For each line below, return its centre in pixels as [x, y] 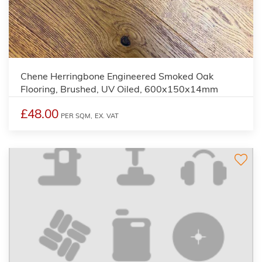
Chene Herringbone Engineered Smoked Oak [117, 76]
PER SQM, [77, 116]
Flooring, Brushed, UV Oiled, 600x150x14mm [119, 89]
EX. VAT [107, 116]
